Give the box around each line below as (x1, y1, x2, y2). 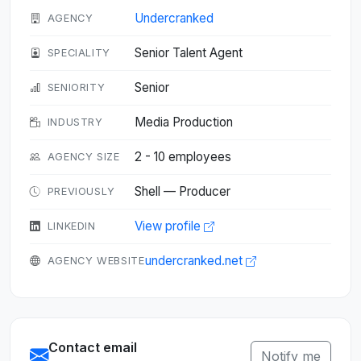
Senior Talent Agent (135, 45, 243, 60)
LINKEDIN (47, 220, 96, 232)
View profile (135, 218, 204, 234)
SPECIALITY (47, 47, 111, 59)
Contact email (48, 339, 137, 355)
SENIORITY (47, 81, 106, 93)
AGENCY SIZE (47, 151, 120, 163)
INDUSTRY (47, 116, 103, 128)
